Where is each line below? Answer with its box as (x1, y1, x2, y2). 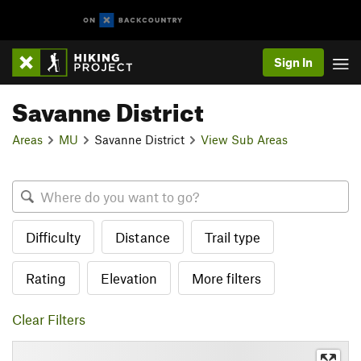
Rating (26, 270, 66, 286)
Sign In (274, 55, 313, 69)
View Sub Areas (201, 131, 288, 147)
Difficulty (26, 229, 81, 245)
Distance (115, 229, 170, 245)
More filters (192, 270, 261, 286)
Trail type (205, 229, 260, 245)
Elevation (101, 270, 157, 286)
